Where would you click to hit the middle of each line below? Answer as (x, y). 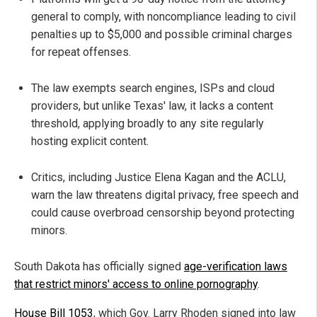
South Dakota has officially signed (99, 267)
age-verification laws (236, 267)
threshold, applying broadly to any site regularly (148, 124)
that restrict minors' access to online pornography (136, 284)
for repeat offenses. (81, 52)
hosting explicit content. (90, 142)
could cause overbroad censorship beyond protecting (163, 213)
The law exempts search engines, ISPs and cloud (153, 88)
